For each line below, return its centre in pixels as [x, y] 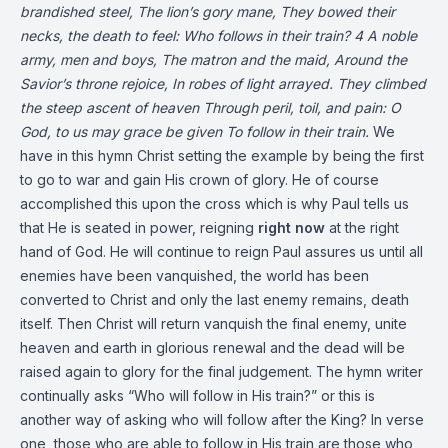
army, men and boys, [88, 59]
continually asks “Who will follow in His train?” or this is [197, 395]
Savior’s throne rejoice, [94, 83]
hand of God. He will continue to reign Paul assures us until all [221, 251]
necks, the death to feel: [99, 35]
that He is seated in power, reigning [139, 227]
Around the [370, 59]
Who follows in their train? [266, 35]
